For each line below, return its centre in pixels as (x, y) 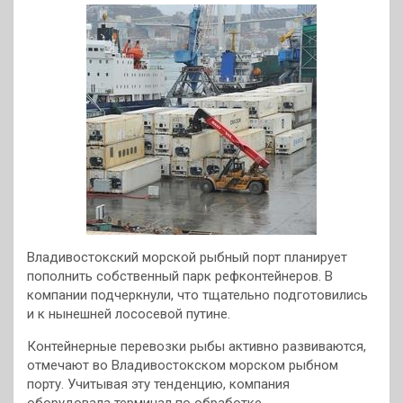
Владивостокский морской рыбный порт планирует (187, 257)
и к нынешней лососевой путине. (129, 314)
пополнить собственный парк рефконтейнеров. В (180, 276)
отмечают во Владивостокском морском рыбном (183, 365)
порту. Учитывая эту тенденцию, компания (158, 384)
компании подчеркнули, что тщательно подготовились (197, 295)
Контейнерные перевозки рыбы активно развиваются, (197, 346)
